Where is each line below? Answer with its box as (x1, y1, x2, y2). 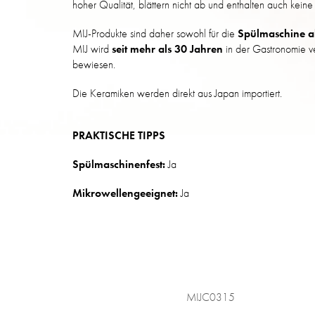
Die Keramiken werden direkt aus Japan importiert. (72, 86, 282, 101)
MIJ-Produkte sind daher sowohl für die (72, 26, 238, 41)
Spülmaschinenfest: (72, 157, 165, 172)
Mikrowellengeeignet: (72, 186, 178, 201)
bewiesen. (72, 57, 115, 72)
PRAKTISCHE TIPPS (72, 128, 165, 143)
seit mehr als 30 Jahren (112, 41, 223, 57)
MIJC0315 (186, 290, 235, 305)
